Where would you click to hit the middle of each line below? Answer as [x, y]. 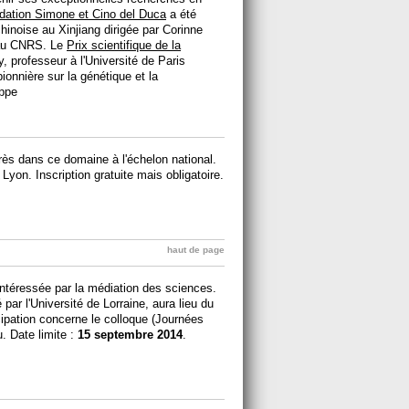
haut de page [196, 249]
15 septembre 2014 [130, 334]
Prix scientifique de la [124, 45]
